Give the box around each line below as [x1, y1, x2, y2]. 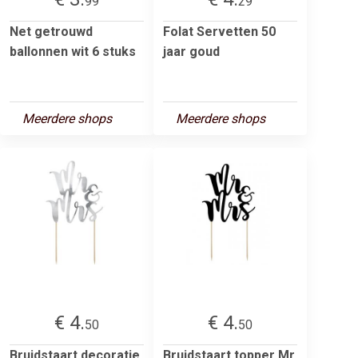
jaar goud [163, 43, 220, 59]
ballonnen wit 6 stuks [10, 43, 136, 59]
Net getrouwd [10, 23, 93, 39]
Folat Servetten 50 [163, 23, 276, 39]
